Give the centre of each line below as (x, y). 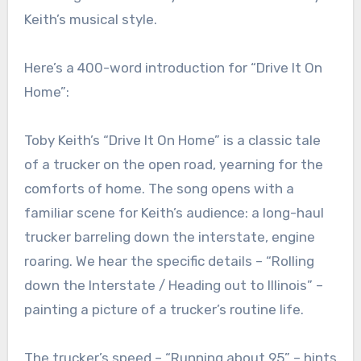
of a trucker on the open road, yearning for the (173, 165)
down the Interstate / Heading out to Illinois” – (173, 286)
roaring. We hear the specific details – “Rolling (169, 261)
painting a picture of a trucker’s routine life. (164, 310)
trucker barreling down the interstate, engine (169, 237)
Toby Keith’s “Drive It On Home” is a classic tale (172, 141)
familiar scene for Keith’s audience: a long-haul (174, 213)
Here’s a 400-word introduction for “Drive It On (173, 68)
